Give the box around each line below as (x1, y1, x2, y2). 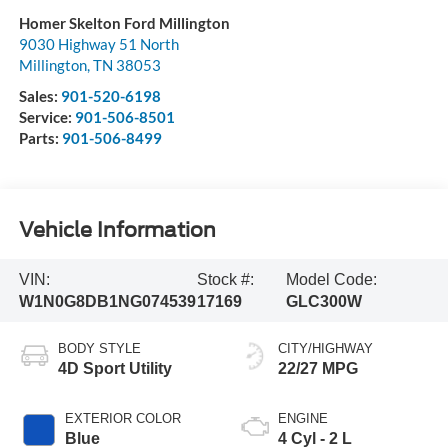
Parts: (18, 129, 62, 148)
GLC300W (285, 292, 362, 310)
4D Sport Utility (57, 360, 172, 378)
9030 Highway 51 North (18, 35, 179, 54)
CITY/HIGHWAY (278, 341, 373, 357)
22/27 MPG (278, 360, 358, 378)
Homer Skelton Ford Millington (18, 14, 230, 33)
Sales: (18, 87, 61, 106)
